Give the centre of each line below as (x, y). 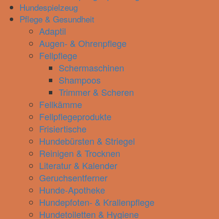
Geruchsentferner (73, 177)
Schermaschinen (91, 67)
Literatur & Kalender (78, 165)
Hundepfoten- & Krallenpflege (97, 202)
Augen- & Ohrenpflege (83, 43)
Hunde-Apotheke (72, 190)
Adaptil (53, 31)
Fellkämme (61, 104)
